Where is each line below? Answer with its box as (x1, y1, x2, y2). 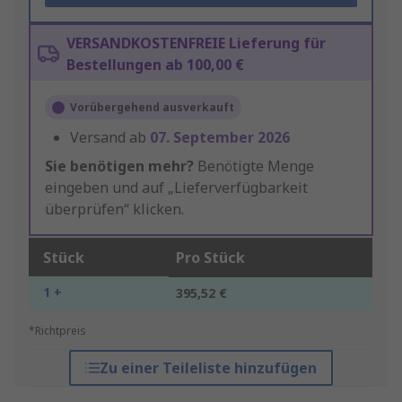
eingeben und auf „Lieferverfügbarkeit (45, 178, 308, 198)
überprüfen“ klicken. (45, 199, 184, 220)
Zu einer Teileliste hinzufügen (99, 358, 317, 379)
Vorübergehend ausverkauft (70, 100, 234, 116)
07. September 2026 (150, 127, 290, 148)
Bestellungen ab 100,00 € (66, 55, 244, 75)
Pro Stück (176, 248, 245, 268)
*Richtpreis (29, 323, 86, 339)
